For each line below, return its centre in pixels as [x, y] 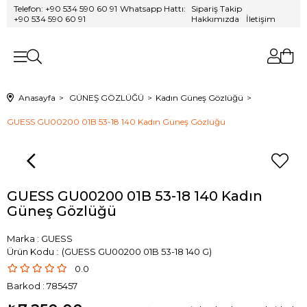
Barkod [24, 286]
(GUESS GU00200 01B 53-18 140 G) [136, 251]
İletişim [259, 19]
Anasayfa [37, 98]
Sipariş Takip [217, 9]
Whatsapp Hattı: [153, 9]
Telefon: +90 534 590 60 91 [65, 9]
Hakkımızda [216, 19]
